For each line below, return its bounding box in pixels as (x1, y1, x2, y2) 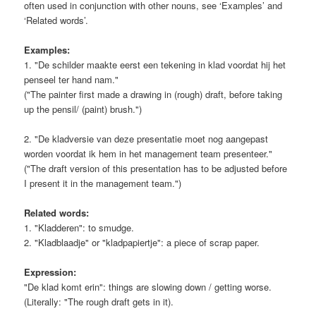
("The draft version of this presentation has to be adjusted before (24, 161, 288, 175)
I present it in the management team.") (24, 176, 182, 190)
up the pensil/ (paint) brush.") (24, 102, 142, 116)
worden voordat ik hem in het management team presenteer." (24, 146, 273, 160)
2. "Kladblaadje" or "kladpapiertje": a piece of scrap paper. (24, 236, 260, 250)
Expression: (24, 265, 77, 279)
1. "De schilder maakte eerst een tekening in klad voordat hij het (24, 57, 286, 71)
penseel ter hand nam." (24, 72, 119, 86)
